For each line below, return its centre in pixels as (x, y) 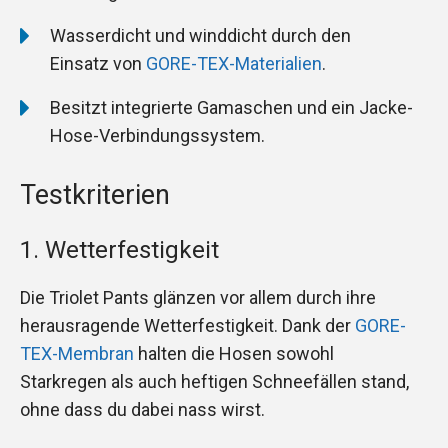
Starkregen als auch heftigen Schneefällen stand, (214, 381)
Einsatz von (98, 63)
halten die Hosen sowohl (234, 353)
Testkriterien (95, 194)
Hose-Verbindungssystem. (157, 135)
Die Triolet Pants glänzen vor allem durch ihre (198, 297)
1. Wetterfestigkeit (119, 249)
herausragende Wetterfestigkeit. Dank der (187, 325)
